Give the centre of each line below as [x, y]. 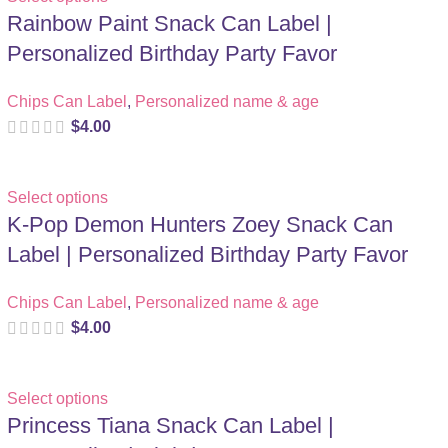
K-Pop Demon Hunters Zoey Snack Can [199, 225]
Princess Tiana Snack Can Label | [170, 426]
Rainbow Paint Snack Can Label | [169, 23]
